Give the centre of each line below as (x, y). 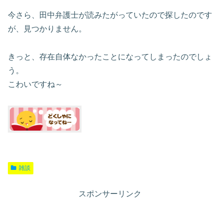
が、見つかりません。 (47, 29)
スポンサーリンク (110, 193)
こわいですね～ (35, 84)
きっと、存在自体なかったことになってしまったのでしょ (110, 56)
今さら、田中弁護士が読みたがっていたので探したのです (110, 15)
